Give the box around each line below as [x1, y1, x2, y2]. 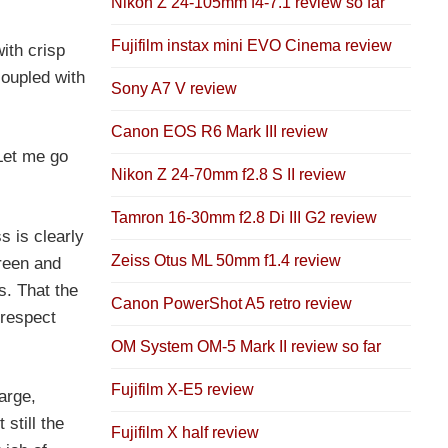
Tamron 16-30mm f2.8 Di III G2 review [111, 209, 377, 227]
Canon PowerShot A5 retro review [111, 295, 352, 313]
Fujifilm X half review [111, 424, 259, 442]
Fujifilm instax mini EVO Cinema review [111, 37, 392, 55]
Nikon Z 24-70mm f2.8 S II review [111, 166, 346, 184]
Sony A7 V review [111, 80, 237, 98]
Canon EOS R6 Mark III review [111, 123, 328, 141]
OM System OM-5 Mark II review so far [111, 338, 381, 356]
